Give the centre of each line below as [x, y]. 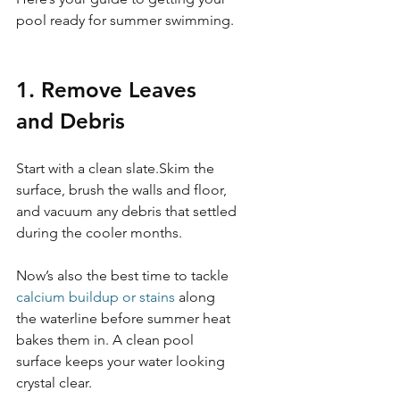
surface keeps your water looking [122, 361]
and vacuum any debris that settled [128, 211]
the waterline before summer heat [125, 318]
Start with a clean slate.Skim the [117, 168]
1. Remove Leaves [109, 89]
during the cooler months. [99, 232]
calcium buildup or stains [96, 296]
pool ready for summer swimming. [125, 20]
